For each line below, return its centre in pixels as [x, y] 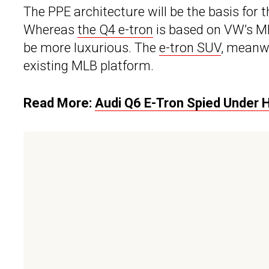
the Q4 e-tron [115, 30]
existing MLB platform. [89, 66]
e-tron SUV [190, 48]
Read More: [59, 103]
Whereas [50, 30]
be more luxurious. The [91, 48]
